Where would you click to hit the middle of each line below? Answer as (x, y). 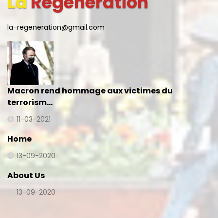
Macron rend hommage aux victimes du (90, 91)
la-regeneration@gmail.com (56, 27)
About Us (26, 175)
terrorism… (30, 102)
